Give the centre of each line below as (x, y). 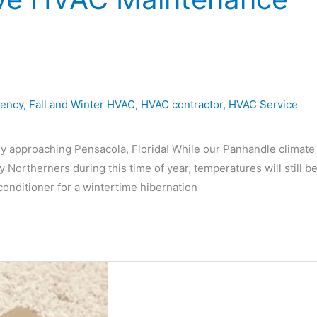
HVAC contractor (182, 104)
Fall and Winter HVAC (82, 104)
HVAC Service (263, 104)
